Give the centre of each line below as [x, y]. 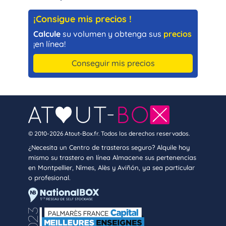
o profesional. [49, 177]
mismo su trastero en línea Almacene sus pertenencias [112, 157]
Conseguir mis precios [113, 63]
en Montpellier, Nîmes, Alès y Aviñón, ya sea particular [111, 167]
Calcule [47, 34]
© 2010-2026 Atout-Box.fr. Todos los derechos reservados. [109, 133]
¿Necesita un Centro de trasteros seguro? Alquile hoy [109, 147]
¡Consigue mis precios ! [82, 19]
